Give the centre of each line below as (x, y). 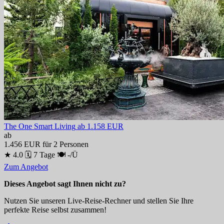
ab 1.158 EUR (100, 126)
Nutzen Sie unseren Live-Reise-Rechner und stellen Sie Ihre (99, 200)
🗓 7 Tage (40, 154)
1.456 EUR (23, 144)
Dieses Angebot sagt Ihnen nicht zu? (65, 183)
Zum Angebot (26, 166)
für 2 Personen (65, 144)
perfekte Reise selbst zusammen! (55, 209)
